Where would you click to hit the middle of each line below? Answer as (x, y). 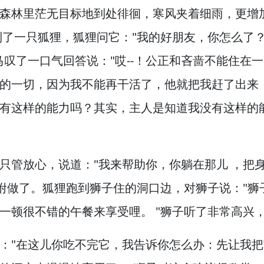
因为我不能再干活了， (105, 84)
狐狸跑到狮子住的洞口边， (113, 188)
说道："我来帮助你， (114, 164)
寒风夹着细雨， (194, 13)
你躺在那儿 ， (206, 164)
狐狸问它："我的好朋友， (140, 37)
